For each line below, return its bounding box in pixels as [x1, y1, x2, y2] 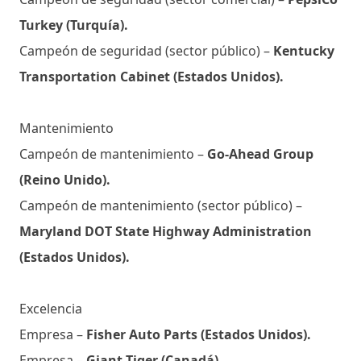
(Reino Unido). [19, 170, 110, 189]
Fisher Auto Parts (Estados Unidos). [86, 325, 311, 343]
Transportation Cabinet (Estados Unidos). [19, 67, 284, 85]
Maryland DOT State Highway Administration [19, 222, 312, 240]
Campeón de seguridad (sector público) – [19, 41, 273, 60]
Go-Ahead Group [204, 144, 313, 163]
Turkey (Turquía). [19, 15, 128, 34]
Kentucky [273, 41, 334, 60]
